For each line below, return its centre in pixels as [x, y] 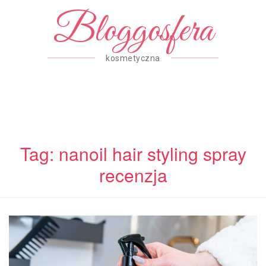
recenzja [133, 175]
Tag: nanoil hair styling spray [133, 153]
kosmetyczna [133, 58]
